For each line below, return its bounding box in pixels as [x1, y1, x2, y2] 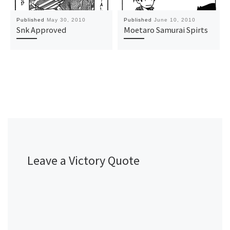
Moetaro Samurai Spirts [123, 25, 208, 35]
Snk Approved [16, 25, 66, 35]
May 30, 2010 [46, 17, 86, 23]
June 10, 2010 [154, 17, 196, 23]
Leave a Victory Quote [27, 152, 140, 168]
